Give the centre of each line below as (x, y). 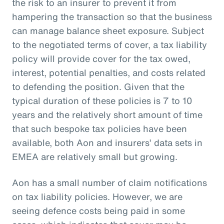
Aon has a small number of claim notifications (109, 182)
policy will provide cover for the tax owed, (101, 58)
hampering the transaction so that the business (112, 16)
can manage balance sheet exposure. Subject (108, 30)
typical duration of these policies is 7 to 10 (102, 100)
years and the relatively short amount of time (107, 114)
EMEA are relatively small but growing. (96, 156)
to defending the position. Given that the (98, 86)
